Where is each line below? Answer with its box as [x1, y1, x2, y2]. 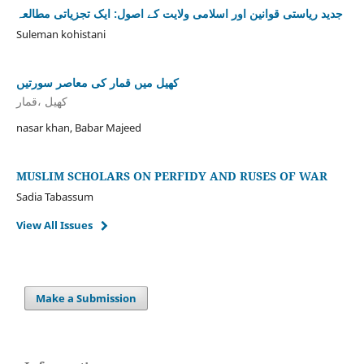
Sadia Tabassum [15, 189, 93, 205]
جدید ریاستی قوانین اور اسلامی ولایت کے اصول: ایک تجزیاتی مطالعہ [15, 5, 343, 21]
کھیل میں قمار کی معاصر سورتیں [15, 74, 179, 90]
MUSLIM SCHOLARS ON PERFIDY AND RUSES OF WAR [15, 168, 327, 184]
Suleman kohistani [15, 26, 106, 41]
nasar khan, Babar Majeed [15, 120, 141, 136]
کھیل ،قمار [15, 93, 67, 110]
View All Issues [15, 218, 93, 233]
